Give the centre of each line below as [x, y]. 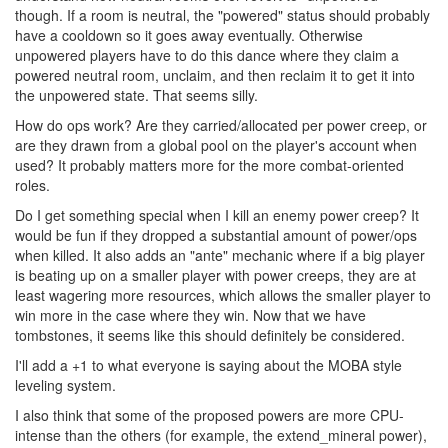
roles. [32, 185]
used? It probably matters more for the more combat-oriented [209, 165]
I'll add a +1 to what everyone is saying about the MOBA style [208, 365]
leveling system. [65, 385]
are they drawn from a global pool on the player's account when [216, 145]
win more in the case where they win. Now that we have [190, 315]
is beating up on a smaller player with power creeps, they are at [215, 275]
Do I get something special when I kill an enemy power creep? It [217, 215]
